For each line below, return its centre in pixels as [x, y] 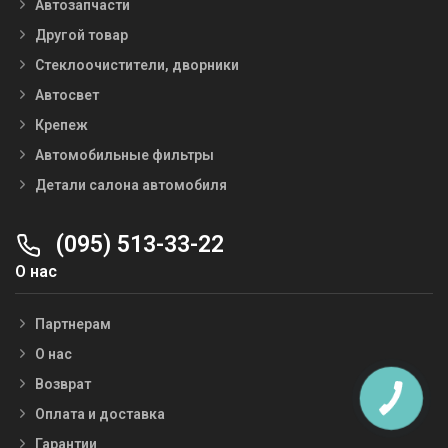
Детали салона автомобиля [131, 184]
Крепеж [61, 124]
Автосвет [67, 94]
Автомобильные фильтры [124, 154]
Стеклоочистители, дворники [137, 64]
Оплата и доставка [100, 413]
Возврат [63, 383]
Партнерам [73, 323]
